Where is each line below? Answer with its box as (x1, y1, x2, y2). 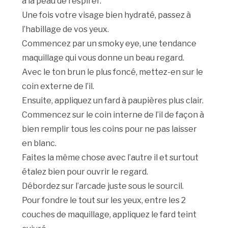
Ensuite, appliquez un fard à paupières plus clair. (22, 96, 204, 106)
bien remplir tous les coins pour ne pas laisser (22, 124, 197, 134)
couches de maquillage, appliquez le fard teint (22, 210, 197, 220)
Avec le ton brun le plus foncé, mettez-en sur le (22, 67, 204, 77)
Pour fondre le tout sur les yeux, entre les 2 (22, 195, 186, 206)
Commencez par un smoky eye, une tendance (22, 39, 197, 49)
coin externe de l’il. (22, 81, 95, 92)
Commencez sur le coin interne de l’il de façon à (22, 110, 205, 120)
